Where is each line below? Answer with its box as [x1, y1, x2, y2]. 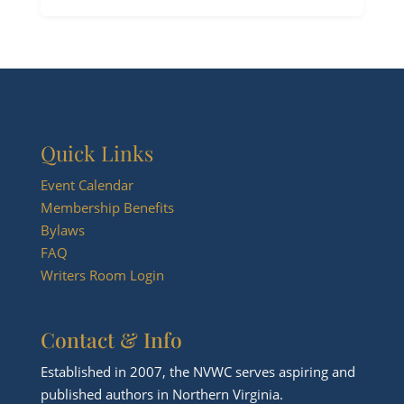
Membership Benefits [40, 197, 174, 216]
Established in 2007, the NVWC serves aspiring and [40, 362, 355, 381]
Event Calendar [40, 175, 133, 194]
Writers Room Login [40, 265, 164, 284]
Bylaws [40, 220, 85, 239]
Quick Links [40, 138, 153, 167]
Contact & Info [40, 325, 182, 353]
